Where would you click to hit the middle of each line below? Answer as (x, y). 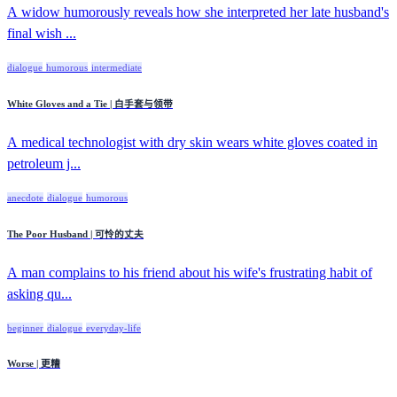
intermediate (117, 67)
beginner (25, 327)
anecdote (25, 197)
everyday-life (113, 327)
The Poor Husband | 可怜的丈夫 (75, 234)
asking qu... (39, 293)
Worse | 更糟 (34, 364)
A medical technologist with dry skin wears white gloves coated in (192, 142)
